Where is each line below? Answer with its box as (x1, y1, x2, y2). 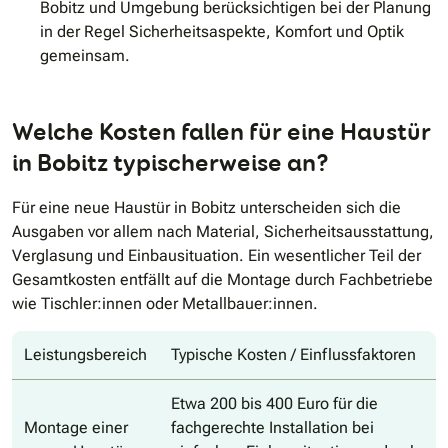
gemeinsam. (40, 46, 130, 66)
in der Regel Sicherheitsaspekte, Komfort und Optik (40, 22, 404, 42)
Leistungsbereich (24, 345, 147, 365)
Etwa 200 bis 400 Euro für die (171, 394, 378, 414)
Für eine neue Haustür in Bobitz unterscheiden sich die (12, 198, 401, 218)
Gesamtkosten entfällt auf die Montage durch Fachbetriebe (12, 270, 433, 290)
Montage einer (24, 418, 128, 438)
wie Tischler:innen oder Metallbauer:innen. (12, 294, 318, 314)
